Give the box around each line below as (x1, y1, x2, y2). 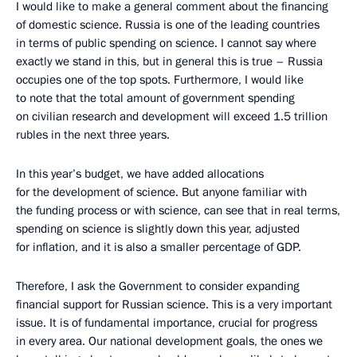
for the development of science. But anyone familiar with (16, 183, 307, 200)
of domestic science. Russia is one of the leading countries (16, 16, 320, 33)
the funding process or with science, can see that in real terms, (16, 202, 340, 218)
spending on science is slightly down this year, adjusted (16, 220, 300, 237)
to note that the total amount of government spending (16, 89, 295, 106)
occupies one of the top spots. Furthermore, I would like (16, 71, 304, 88)
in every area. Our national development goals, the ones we (16, 332, 323, 349)
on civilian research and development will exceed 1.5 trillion (16, 108, 328, 124)
